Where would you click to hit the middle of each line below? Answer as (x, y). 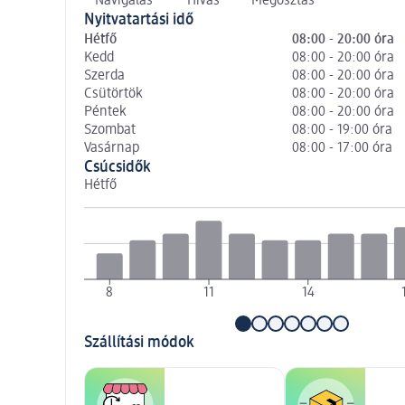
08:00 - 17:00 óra (342, 148)
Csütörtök (113, 94)
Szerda (104, 75)
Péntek (105, 112)
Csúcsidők (117, 167)
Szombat (110, 130)
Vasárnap (112, 148)
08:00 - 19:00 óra (342, 130)
